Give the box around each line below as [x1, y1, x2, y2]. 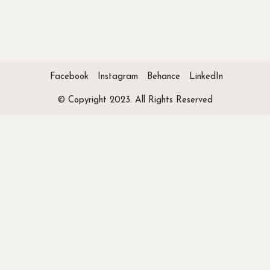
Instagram [98, 72, 138, 81]
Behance [147, 72, 180, 81]
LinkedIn [189, 72, 223, 81]
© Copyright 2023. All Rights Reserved [57, 96, 213, 105]
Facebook [50, 72, 89, 81]
